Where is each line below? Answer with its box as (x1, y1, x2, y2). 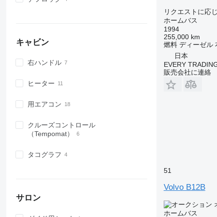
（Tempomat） (27, 130, 74, 138)
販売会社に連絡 (163, 68, 211, 76)
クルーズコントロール (27, 121, 95, 129)
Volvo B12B (163, 182, 205, 192)
